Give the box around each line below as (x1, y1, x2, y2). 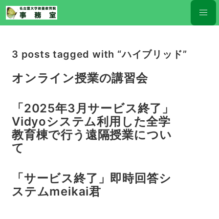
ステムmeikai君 (12, 184, 101, 199)
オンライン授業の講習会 (12, 71, 148, 85)
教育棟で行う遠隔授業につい (12, 128, 172, 142)
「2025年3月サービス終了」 (12, 101, 174, 116)
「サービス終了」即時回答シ (12, 171, 172, 186)
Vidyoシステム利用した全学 (12, 114, 171, 129)
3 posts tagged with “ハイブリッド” (12, 48, 187, 60)
